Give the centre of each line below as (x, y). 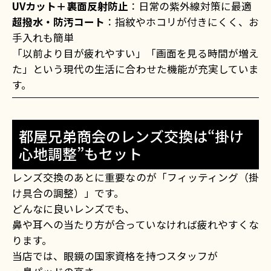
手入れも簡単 (43, 37)
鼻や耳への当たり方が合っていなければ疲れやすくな (135, 224)
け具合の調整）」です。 (68, 193)
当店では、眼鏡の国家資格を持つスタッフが (115, 256)
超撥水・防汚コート (58, 21)
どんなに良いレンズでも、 (73, 208)
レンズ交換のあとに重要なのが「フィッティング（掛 (135, 177)
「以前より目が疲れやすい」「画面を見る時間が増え (135, 53)
